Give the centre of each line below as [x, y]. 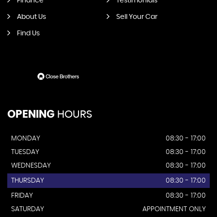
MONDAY [26, 138]
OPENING [31, 114]
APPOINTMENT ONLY [174, 209]
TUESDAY [25, 152]
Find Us [28, 33]
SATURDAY [28, 209]
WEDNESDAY [31, 165]
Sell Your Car [137, 17]
